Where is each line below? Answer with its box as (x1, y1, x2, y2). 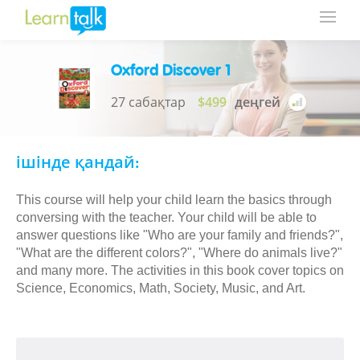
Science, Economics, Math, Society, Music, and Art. (16, 281, 305, 295)
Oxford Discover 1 (110, 63, 231, 80)
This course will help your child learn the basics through (16, 193, 332, 207)
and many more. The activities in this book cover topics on (16, 264, 344, 277)
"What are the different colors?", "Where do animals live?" (16, 246, 342, 260)
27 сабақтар (110, 93, 186, 111)
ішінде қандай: (16, 156, 139, 172)
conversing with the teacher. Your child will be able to (16, 211, 317, 224)
